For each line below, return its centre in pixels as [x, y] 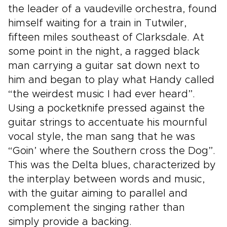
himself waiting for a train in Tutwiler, [97, 23]
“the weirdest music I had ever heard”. [102, 94]
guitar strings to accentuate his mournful [108, 123]
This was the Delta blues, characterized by [112, 165]
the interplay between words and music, [106, 179]
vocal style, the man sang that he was [102, 137]
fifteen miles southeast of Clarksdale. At [106, 37]
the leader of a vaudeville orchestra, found [112, 9]
